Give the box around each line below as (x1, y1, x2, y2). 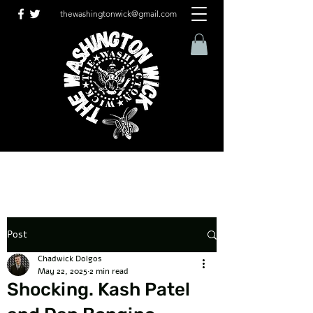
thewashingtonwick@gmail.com (59, 8, 177, 19)
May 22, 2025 (38, 265, 87, 277)
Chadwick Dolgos (38, 253, 102, 264)
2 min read (89, 265, 129, 277)
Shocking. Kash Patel (7, 279, 190, 300)
